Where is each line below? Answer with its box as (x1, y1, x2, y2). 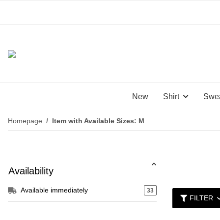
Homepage (8, 117, 42, 125)
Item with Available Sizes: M (52, 117, 144, 125)
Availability (8, 165, 54, 176)
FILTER (190, 194, 213, 202)
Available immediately (21, 186, 88, 194)
